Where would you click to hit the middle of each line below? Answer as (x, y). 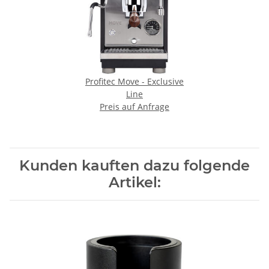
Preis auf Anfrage (134, 107)
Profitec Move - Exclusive (134, 82)
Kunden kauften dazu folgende (134, 166)
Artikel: (134, 183)
